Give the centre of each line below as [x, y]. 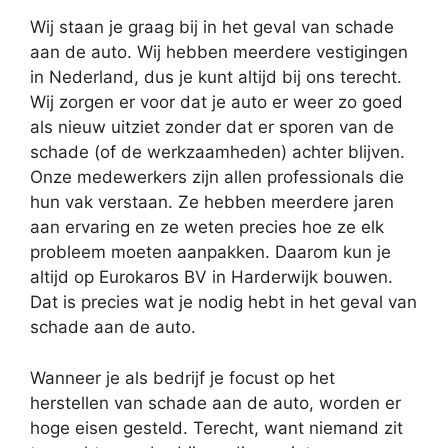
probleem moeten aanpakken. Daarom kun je [210, 252]
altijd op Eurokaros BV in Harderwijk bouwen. [211, 277]
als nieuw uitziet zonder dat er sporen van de [212, 127]
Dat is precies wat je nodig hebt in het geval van [223, 302]
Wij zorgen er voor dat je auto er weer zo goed [216, 102]
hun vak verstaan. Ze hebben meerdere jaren [212, 202]
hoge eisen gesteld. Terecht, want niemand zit [216, 427]
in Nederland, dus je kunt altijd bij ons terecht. [216, 77]
